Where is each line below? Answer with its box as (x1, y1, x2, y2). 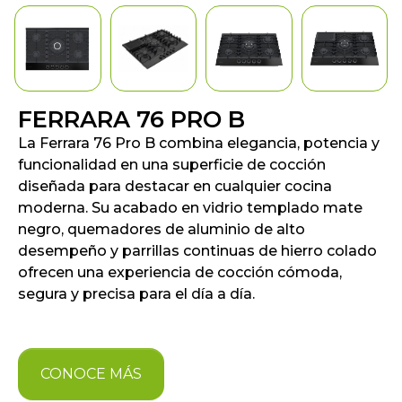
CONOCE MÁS (40, 365, 142, 383)
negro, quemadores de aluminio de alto (18, 221, 305, 239)
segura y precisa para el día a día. (18, 285, 255, 303)
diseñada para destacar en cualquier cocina (18, 178, 332, 196)
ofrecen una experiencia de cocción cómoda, (18, 264, 342, 282)
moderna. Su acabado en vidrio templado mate (18, 199, 363, 217)
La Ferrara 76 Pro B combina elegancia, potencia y (18, 135, 380, 153)
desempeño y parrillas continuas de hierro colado (18, 242, 377, 260)
